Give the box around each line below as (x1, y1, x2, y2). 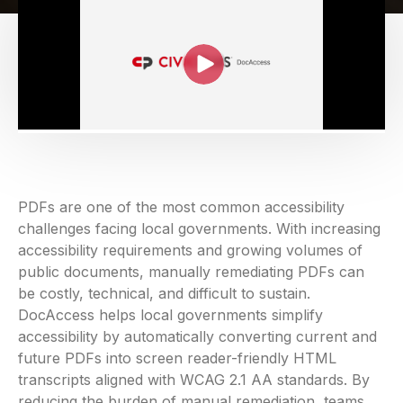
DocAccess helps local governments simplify (18, 306, 323, 324)
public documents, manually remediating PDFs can (18, 263, 364, 281)
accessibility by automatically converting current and (18, 327, 377, 345)
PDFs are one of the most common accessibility (18, 198, 345, 216)
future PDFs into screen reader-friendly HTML (18, 349, 336, 367)
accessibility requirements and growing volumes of (18, 241, 363, 259)
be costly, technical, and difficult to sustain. (18, 284, 310, 302)
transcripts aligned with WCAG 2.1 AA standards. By (18, 371, 370, 389)
